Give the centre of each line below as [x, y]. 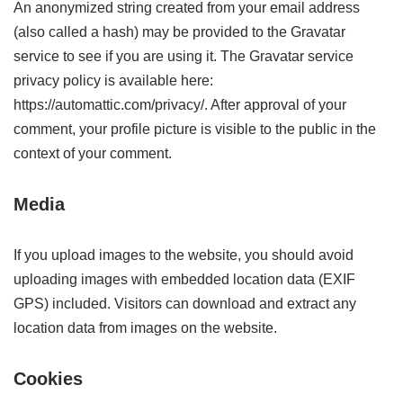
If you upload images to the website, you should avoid [184, 255]
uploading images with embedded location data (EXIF [184, 279]
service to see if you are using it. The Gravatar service [184, 56]
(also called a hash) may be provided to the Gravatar [179, 32]
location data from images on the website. [145, 328]
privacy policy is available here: [113, 81]
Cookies [48, 379]
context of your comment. [93, 153]
